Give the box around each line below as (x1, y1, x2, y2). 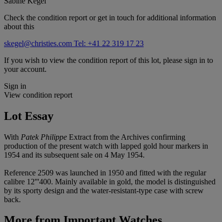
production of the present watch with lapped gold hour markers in (4, 141, 208, 150)
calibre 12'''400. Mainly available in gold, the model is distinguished (4, 177, 216, 186)
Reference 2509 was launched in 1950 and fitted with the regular (4, 168, 206, 177)
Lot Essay (4, 109, 54, 122)
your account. (4, 64, 47, 73)
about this (4, 22, 34, 31)
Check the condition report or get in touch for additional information (4, 13, 216, 22)
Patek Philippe (21, 132, 67, 141)
